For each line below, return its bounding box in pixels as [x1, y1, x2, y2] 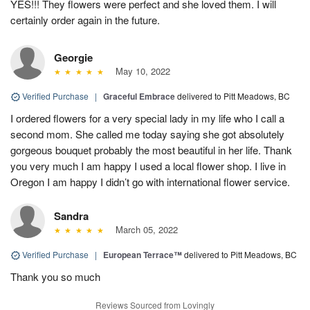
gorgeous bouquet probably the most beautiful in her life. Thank [10, 142, 292, 157]
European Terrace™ [103, 248, 182, 261]
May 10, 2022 [109, 64, 170, 77]
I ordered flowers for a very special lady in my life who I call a [10, 110, 284, 125]
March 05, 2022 [109, 222, 178, 236]
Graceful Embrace [103, 89, 175, 102]
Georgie [54, 49, 93, 65]
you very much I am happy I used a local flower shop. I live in [10, 158, 286, 173]
